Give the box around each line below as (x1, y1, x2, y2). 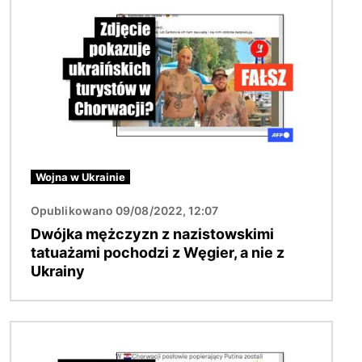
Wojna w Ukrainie (36, 170, 125, 184)
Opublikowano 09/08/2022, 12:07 (31, 204, 219, 218)
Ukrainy (31, 263, 85, 280)
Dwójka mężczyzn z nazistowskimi (31, 225, 274, 243)
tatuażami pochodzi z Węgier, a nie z (31, 244, 284, 262)
